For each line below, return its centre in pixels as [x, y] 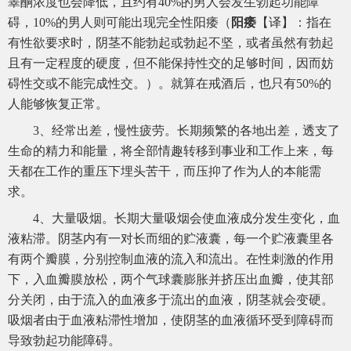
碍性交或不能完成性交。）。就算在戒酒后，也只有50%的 [170, 84]
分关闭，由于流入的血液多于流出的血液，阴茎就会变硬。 [171, 300]
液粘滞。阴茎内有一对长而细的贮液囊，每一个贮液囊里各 [171, 239]
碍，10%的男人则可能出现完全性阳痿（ [119, 23]
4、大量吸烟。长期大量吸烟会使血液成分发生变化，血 [186, 219]
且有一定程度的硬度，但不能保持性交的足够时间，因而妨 [171, 63]
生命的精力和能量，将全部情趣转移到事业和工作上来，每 [171, 151]
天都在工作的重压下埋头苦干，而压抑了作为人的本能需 [165, 172]
